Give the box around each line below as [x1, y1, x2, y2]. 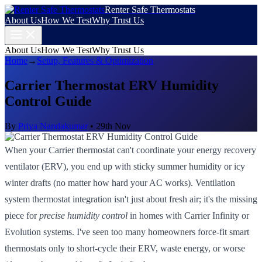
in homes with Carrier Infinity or [127, 210, 249, 220]
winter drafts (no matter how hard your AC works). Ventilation [5, 177, 235, 188]
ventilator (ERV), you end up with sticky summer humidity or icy [5, 161, 245, 171]
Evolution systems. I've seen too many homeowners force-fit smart [5, 226, 249, 237]
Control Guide [5, 93, 92, 109]
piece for [5, 210, 39, 220]
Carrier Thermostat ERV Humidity [5, 77, 219, 93]
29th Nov [96, 120, 131, 131]
